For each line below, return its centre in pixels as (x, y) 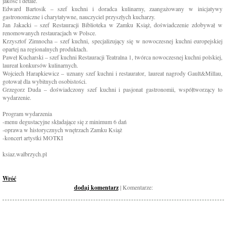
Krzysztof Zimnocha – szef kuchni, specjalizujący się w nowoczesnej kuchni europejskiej (112, 41)
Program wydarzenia (27, 114)
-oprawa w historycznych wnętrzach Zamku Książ (62, 130)
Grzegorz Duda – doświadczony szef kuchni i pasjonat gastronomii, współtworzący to (112, 89)
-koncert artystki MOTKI (33, 138)
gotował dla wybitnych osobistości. (45, 81)
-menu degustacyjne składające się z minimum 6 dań (65, 122)
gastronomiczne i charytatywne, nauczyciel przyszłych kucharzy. (79, 17)
